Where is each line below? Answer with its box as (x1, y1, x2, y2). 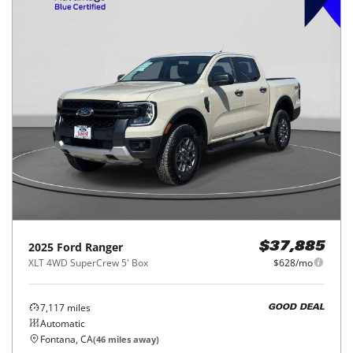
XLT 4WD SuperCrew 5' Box (28, 255, 148, 269)
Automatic (40, 316, 85, 330)
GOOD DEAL (268, 303, 325, 313)
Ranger (85, 239, 123, 255)
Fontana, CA (40, 332, 93, 346)
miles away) (106, 333, 159, 345)
